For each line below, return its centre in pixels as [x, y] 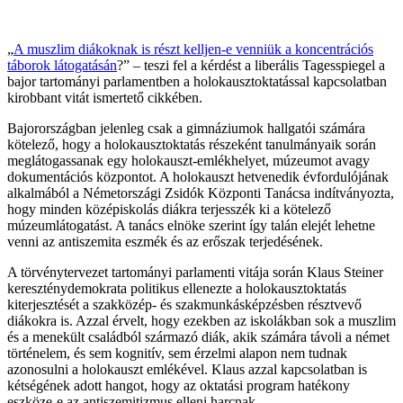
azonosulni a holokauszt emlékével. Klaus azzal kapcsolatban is [187, 370]
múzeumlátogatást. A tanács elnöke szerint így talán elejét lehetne [191, 226]
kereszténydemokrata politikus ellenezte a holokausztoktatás [177, 289]
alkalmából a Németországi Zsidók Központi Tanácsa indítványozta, [201, 193]
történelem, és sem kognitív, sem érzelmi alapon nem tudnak [177, 354]
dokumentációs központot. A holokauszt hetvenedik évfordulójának [198, 177]
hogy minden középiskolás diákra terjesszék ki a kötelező [169, 210]
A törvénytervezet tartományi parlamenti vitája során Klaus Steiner [195, 273]
